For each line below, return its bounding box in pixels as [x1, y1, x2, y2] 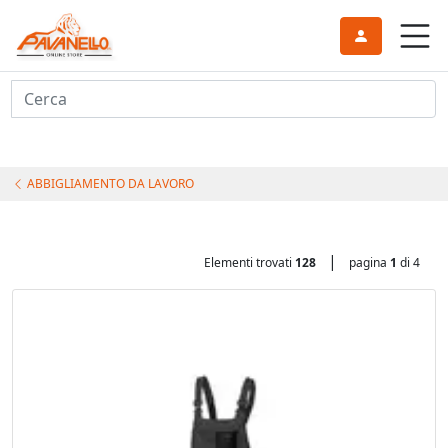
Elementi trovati [204, 254, 295, 271]
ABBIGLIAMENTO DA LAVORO [24, 175, 194, 192]
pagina [349, 254, 390, 271]
